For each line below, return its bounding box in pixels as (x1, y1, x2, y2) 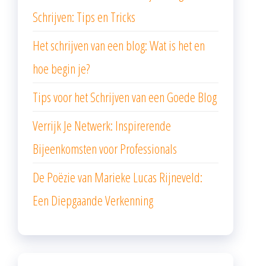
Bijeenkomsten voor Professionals (33, 140, 177, 158)
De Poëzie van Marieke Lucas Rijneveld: (33, 168, 202, 186)
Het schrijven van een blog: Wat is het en (33, 36, 205, 55)
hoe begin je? (33, 59, 90, 78)
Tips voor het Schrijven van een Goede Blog (33, 88, 217, 106)
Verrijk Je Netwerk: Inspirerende (33, 116, 171, 135)
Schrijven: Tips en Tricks (33, 8, 135, 26)
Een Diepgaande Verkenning (33, 191, 153, 210)
